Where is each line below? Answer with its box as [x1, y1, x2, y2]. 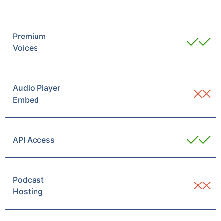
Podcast [13, 175, 44, 184]
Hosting [13, 186, 43, 196]
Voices [13, 43, 38, 53]
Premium [13, 31, 46, 41]
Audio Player [13, 83, 61, 93]
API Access [13, 135, 55, 145]
